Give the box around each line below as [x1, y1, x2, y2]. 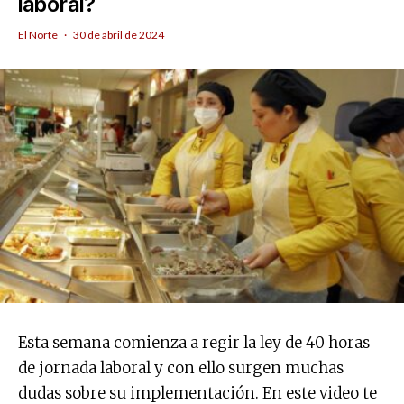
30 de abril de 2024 [73, 27, 164, 41]
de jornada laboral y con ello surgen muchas [18, 358, 344, 379]
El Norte [18, 27, 58, 41]
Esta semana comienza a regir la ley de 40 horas [18, 333, 370, 353]
